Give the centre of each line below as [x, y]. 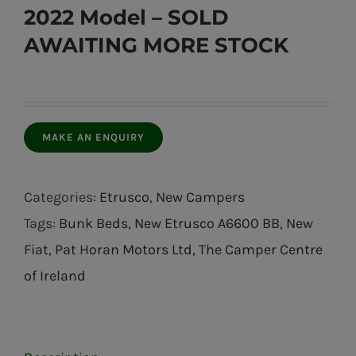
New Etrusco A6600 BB [207, 223]
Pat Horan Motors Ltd [124, 250]
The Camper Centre [261, 250]
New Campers [200, 197]
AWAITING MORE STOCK [156, 45]
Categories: [62, 197]
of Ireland [55, 276]
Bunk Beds [93, 223]
